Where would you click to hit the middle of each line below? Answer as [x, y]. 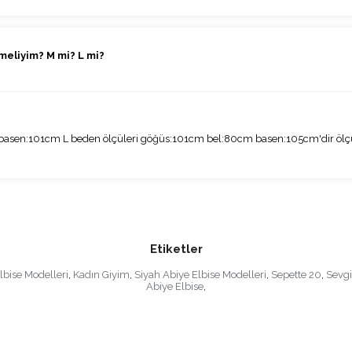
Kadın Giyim [101, 275]
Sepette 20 [296, 275]
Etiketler [176, 249]
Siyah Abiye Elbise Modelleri [200, 275]
